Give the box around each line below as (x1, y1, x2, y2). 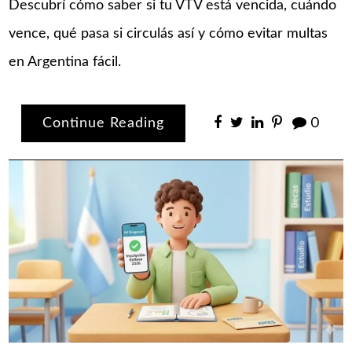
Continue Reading (42, 115, 165, 130)
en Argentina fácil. (9, 55, 122, 70)
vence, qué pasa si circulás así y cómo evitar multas (9, 27, 328, 42)
